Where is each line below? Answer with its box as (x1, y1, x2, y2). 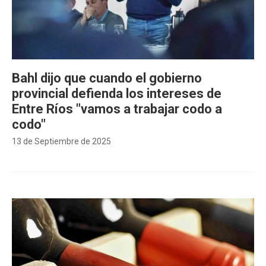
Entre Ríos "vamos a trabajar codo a (12, 102, 222, 116)
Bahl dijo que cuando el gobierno (12, 71, 202, 85)
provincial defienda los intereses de (12, 86, 221, 101)
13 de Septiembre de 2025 (12, 137, 111, 146)
